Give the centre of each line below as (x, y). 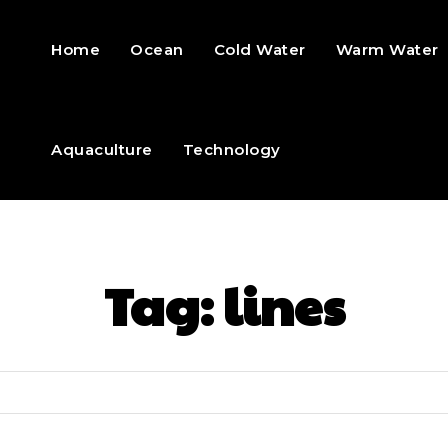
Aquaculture (102, 149)
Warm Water (387, 49)
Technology (231, 149)
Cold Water (259, 49)
